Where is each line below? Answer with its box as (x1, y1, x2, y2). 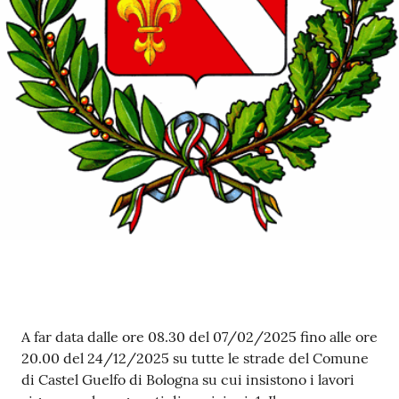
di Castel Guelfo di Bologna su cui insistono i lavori (21, 370, 354, 389)
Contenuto (20, 322, 117, 354)
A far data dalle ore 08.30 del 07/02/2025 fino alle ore (21, 328, 378, 346)
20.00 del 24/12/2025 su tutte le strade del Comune (21, 349, 369, 368)
